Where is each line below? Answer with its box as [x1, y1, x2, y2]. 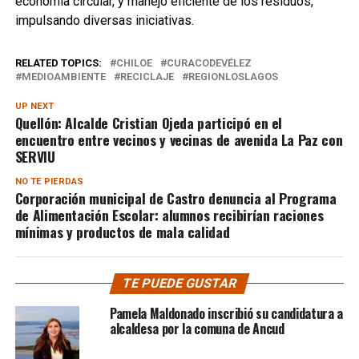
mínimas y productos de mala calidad [14, 221, 230, 243]
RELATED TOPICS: [14, 57, 102, 70]
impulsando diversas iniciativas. [14, 13, 194, 29]
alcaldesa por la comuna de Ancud [109, 319, 284, 339]
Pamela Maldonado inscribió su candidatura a [109, 304, 344, 324]
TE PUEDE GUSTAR [120, 276, 239, 292]
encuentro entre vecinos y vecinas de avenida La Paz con [14, 129, 343, 151]
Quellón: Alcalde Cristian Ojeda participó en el [14, 112, 283, 134]
